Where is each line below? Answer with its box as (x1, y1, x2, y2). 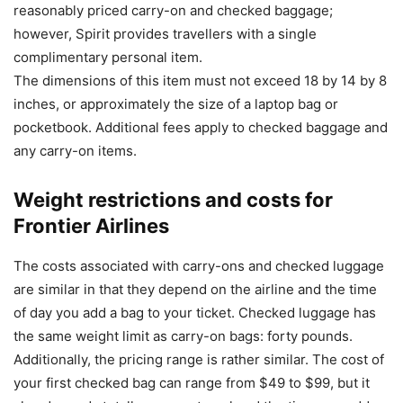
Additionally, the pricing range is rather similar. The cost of (13, 350, 384, 368)
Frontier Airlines (13, 213, 169, 237)
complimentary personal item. (13, 48, 202, 66)
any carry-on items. (13, 141, 137, 159)
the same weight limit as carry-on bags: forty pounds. (13, 327, 353, 345)
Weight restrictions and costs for (13, 187, 333, 211)
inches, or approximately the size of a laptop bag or (13, 94, 338, 112)
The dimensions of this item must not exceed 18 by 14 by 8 (13, 71, 387, 89)
